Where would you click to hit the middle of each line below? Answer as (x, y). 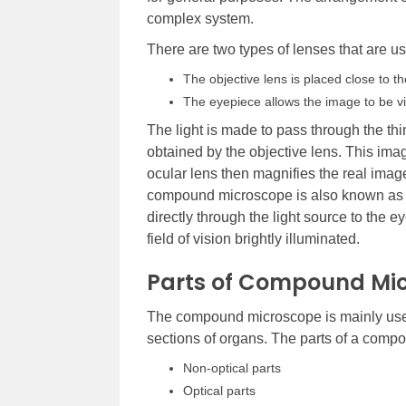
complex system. (200, 18)
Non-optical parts (232, 367)
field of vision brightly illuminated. (253, 238)
